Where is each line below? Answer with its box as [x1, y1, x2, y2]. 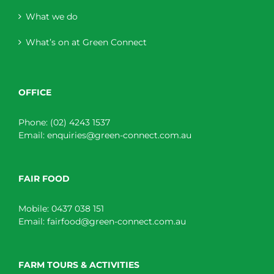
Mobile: [18, 203, 51, 215]
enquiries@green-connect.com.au [47, 130, 191, 141]
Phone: [18, 117, 50, 128]
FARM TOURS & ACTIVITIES [18, 259, 139, 271]
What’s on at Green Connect [26, 37, 147, 48]
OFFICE [18, 87, 51, 98]
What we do [26, 11, 78, 23]
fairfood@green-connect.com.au [47, 216, 186, 228]
